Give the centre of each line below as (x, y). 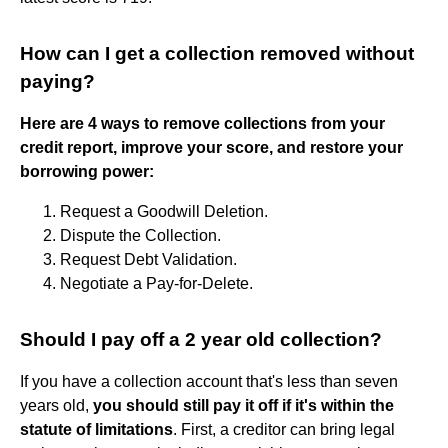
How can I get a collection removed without (217, 53)
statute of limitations (96, 429)
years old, (56, 405)
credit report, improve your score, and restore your (211, 147)
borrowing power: (87, 171)
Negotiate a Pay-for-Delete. (156, 283)
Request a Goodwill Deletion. (164, 211)
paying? (57, 81)
